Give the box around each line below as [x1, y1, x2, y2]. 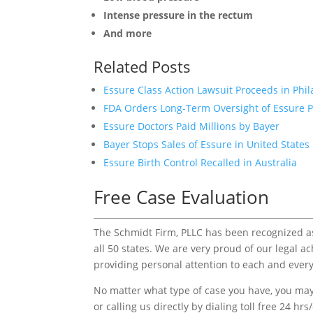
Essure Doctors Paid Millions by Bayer [103, 119, 280, 133]
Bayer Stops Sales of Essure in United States [103, 137, 310, 151]
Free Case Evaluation [94, 184, 270, 210]
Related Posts [94, 55, 191, 77]
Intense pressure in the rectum [103, 8, 254, 22]
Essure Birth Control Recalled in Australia [103, 155, 298, 169]
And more [103, 26, 152, 40]
